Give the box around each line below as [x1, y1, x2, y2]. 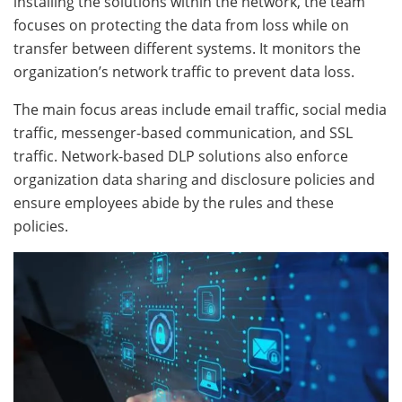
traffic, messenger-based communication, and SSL [13, 123, 353, 143]
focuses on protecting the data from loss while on [13, 15, 349, 35]
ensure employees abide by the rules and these [13, 193, 334, 213]
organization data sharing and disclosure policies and [13, 170, 375, 189]
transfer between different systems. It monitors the [13, 39, 361, 58]
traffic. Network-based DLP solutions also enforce [13, 146, 348, 166]
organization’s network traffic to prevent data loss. [13, 62, 362, 82]
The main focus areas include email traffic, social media [13, 100, 387, 119]
